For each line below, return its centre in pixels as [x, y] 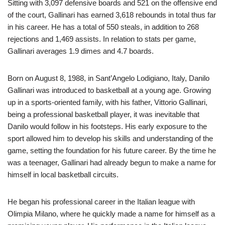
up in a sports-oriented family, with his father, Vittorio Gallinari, [107, 102]
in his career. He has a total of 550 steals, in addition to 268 [103, 27]
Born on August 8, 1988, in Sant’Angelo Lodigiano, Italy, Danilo [108, 78]
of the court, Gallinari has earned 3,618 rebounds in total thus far [112, 15]
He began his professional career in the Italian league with [101, 202]
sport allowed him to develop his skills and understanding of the [110, 139]
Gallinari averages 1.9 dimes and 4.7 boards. [81, 51]
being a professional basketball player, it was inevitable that [103, 115]
